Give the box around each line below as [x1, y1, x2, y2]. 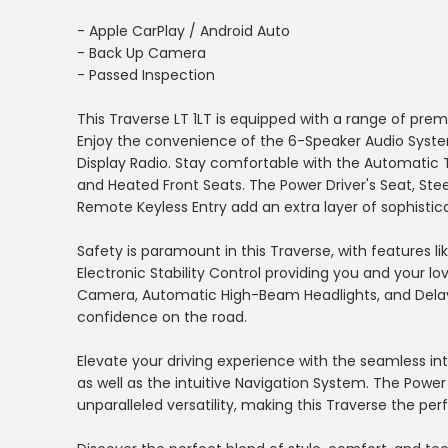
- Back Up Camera [77, 43, 206, 63]
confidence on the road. [77, 307, 247, 327]
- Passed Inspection [77, 65, 215, 85]
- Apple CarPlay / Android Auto [77, 21, 290, 41]
